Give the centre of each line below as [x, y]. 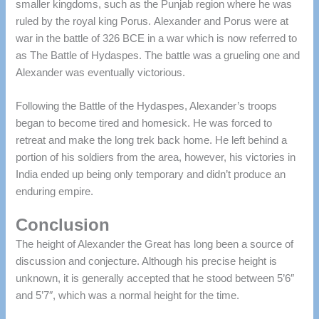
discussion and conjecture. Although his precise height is [147, 262]
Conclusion [63, 225]
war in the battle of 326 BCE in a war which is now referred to [157, 38]
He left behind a [251, 141]
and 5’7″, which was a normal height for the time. [128, 296]
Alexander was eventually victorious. [101, 72]
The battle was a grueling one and [223, 55]
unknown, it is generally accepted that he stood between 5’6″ [155, 279]
